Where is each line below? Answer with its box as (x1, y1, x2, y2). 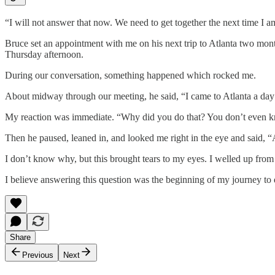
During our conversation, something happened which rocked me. (5, 70, 256, 81)
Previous (22, 250, 53, 260)
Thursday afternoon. (5, 49, 83, 60)
